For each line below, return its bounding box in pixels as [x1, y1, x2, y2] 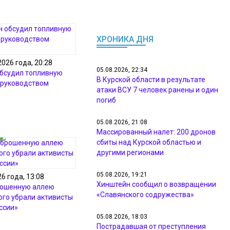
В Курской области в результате [97, 75, 205, 84]
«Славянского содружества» [97, 190, 194, 199]
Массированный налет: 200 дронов [97, 128, 216, 136]
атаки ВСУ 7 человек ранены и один [97, 86, 218, 94]
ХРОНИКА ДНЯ [97, 34, 154, 44]
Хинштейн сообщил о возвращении [97, 180, 216, 188]
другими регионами [97, 148, 164, 157]
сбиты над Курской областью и [97, 138, 201, 146]
